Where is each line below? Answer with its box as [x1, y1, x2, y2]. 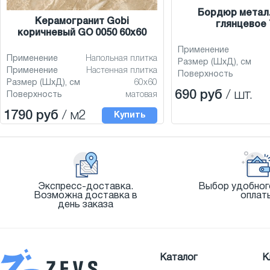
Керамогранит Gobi [35, 17, 129, 27]
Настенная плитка [86, 67, 157, 75]
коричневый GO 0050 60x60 [17, 29, 146, 38]
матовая [125, 91, 157, 99]
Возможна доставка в [34, 192, 137, 201]
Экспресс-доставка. [38, 183, 133, 192]
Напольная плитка [86, 55, 157, 63]
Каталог [160, 253, 197, 262]
